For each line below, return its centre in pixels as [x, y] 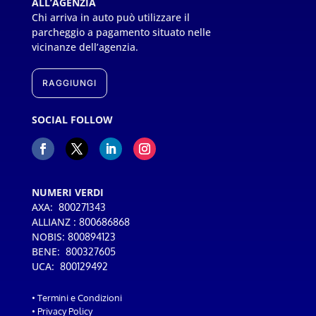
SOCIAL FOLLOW [72, 120]
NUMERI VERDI [67, 192]
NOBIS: [49, 237]
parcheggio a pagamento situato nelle [121, 32]
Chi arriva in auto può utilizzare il [110, 17]
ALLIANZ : [55, 222]
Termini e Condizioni [79, 298]
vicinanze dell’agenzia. [85, 47]
